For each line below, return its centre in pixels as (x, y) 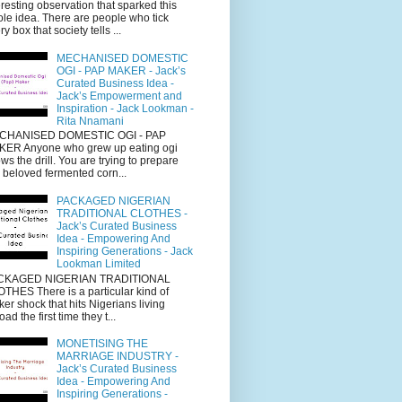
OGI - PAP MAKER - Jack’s (121, 71)
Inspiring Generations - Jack (124, 252)
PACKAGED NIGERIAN (113, 201)
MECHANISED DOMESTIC (122, 59)
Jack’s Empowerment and (119, 96)
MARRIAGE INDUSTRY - (117, 357)
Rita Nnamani (90, 122)
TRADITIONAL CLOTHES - (122, 214)
